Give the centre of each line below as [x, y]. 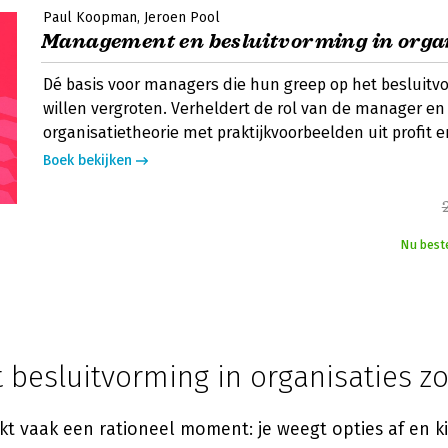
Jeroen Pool [182, 17]
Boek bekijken [87, 160]
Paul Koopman [90, 17]
